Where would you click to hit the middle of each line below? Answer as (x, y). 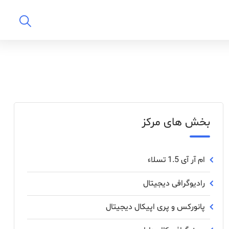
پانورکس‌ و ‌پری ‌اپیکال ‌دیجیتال (155, 207)
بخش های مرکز (176, 123)
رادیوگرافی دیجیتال (174, 184)
